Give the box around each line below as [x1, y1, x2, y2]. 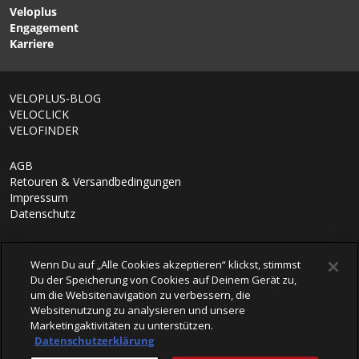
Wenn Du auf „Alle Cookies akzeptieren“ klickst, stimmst [30, 257, 301, 272]
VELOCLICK [10, 107, 69, 123]
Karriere [10, 36, 54, 52]
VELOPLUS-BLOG [10, 91, 101, 107]
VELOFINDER [10, 123, 79, 139]
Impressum [10, 190, 68, 206]
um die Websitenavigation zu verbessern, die [30, 288, 252, 302]
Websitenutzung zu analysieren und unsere [30, 303, 246, 317]
